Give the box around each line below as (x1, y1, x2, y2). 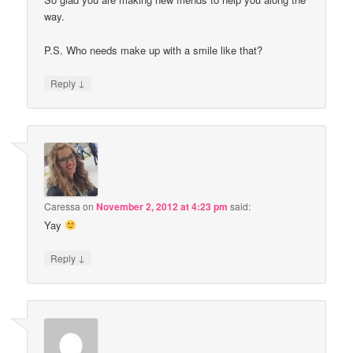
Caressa (44, 199, 81, 214)
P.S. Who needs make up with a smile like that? (44, 42, 263, 58)
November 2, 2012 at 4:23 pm (96, 199, 229, 214)
